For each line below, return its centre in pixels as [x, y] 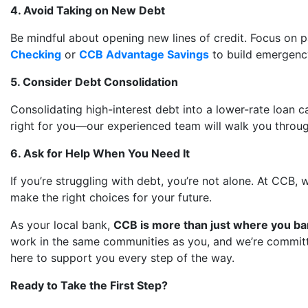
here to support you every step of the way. [122, 258]
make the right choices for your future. [111, 197]
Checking [36, 54]
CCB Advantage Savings [144, 54]
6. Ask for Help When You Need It [100, 153]
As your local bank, [62, 225]
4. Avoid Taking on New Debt [88, 10]
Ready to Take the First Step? [89, 285]
